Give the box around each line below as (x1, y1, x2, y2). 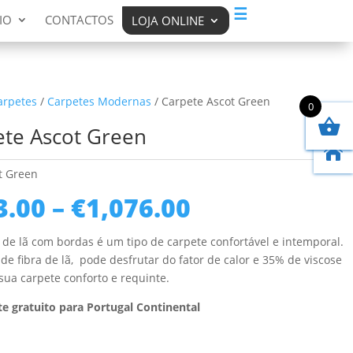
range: (189, 208, 272, 243)
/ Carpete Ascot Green (150, 93, 270, 109)
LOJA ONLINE (131, 13, 204, 29)
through (189, 244, 294, 279)
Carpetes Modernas (46, 93, 151, 109)
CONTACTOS (44, 12, 113, 28)
